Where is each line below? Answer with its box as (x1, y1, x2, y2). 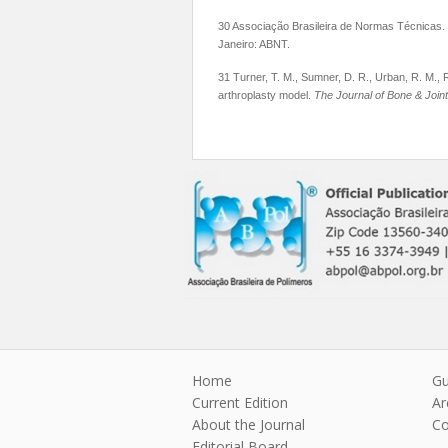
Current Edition (192, 393, 288, 412)
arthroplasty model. (218, 89, 314, 101)
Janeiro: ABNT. (218, 38, 293, 50)
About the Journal (192, 415, 305, 434)
